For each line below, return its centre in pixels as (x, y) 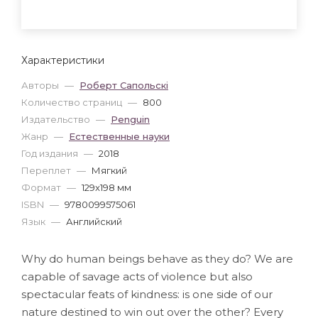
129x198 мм (106, 187)
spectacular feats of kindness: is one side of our (147, 294)
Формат (42, 187)
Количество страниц (73, 102)
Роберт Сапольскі (124, 85)
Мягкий (109, 170)
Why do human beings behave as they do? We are (157, 258)
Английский (94, 221)
